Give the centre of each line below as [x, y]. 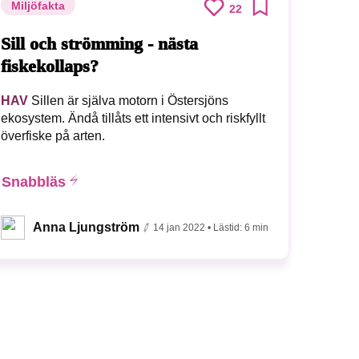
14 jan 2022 [179, 228]
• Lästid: [226, 228]
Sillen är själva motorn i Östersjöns [129, 101]
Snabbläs [34, 182]
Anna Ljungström [87, 228]
